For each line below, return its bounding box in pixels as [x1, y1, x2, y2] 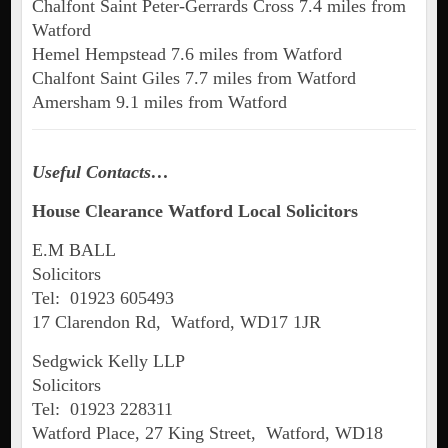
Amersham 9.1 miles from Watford [31, 92, 287, 113]
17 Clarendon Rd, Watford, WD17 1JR [31, 312, 321, 333]
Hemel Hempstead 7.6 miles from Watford [31, 44, 342, 65]
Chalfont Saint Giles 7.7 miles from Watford [31, 68, 356, 89]
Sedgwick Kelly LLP [31, 351, 185, 372]
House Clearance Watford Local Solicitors [31, 201, 358, 222]
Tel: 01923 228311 [31, 399, 173, 420]
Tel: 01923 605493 [31, 288, 174, 309]
